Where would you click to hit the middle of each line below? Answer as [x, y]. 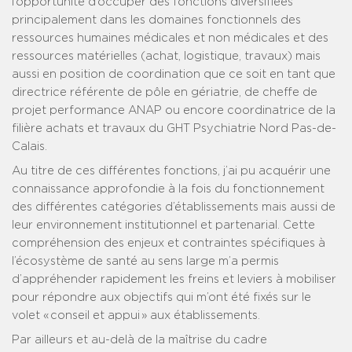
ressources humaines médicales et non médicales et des [170, 38]
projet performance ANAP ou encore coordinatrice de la [174, 111]
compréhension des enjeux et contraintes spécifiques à [169, 244]
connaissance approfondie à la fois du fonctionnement [168, 189]
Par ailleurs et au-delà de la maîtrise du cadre [139, 340]
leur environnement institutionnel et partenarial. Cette [163, 225]
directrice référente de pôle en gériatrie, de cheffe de [165, 93]
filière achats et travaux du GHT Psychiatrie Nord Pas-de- [174, 129]
